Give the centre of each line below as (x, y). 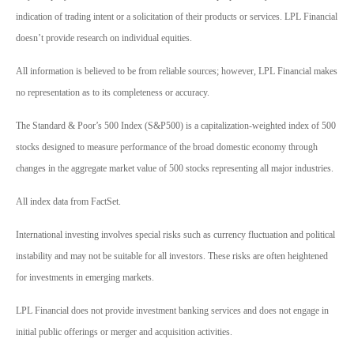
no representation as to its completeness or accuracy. (113, 93)
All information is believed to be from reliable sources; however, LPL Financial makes (177, 72)
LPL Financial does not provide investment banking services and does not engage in (172, 311)
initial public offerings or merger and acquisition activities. (124, 332)
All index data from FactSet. (68, 202)
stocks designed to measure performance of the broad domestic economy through (167, 147)
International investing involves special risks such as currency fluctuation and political (175, 235)
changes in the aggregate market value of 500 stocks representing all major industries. (175, 169)
